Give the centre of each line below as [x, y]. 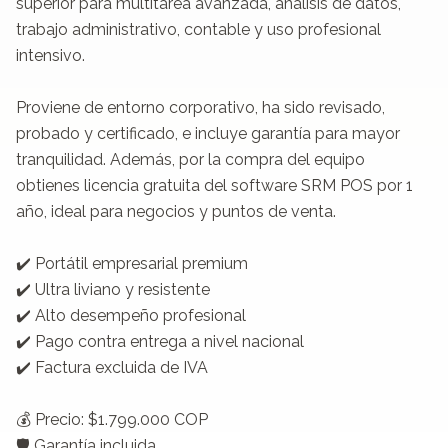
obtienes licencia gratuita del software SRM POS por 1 [214, 185]
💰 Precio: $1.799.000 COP [112, 419]
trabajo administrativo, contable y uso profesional [198, 29]
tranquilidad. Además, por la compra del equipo [190, 159]
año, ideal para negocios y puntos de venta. [176, 211]
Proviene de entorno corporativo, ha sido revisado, [200, 107]
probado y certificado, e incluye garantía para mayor [208, 133]
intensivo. [50, 55]
